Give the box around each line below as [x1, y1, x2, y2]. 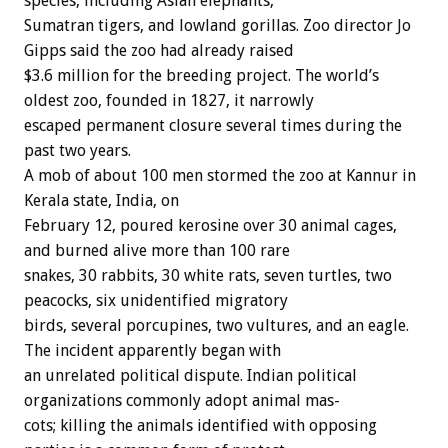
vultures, [247, 316, 312, 336]
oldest [24, 91, 69, 111]
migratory [215, 291, 288, 311]
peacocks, [24, 291, 92, 311]
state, [73, 191, 112, 211]
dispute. [184, 366, 243, 386]
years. [90, 141, 131, 161]
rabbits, [101, 266, 158, 286]
